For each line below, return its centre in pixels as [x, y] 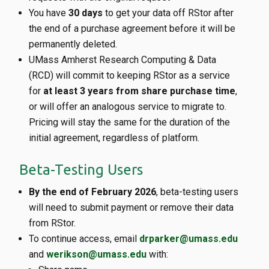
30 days [86, 13]
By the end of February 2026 [92, 192]
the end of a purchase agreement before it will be [132, 29]
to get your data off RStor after [168, 13]
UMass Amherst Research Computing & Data [122, 60]
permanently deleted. [73, 44]
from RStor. [52, 223]
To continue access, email [84, 239]
